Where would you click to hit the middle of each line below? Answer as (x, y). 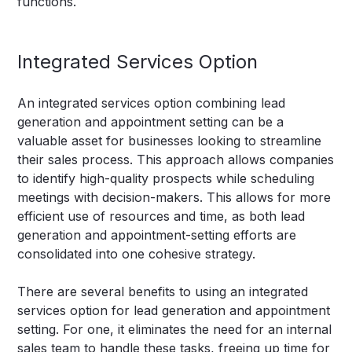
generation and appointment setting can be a (151, 122)
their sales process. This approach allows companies (176, 160)
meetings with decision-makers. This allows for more (174, 198)
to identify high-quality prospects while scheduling (166, 179)
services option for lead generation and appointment (174, 311)
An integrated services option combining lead (152, 103)
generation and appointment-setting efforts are (157, 235)
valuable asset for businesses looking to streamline (170, 141)
